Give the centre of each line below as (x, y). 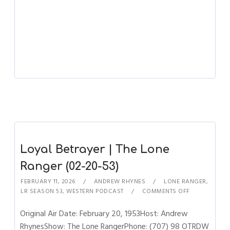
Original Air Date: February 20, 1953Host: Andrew (104, 214)
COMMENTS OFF (166, 191)
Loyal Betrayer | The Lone (95, 149)
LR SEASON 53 (42, 191)
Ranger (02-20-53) (70, 166)
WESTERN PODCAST (95, 191)
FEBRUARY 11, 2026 (48, 181)
